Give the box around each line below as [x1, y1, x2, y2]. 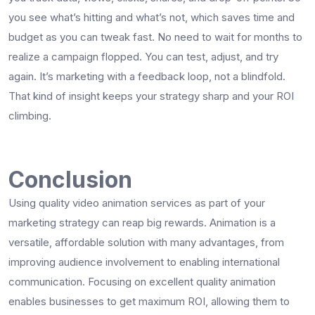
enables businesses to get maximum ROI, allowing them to [8, 294, 290, 308]
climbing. [8, 108, 51, 122]
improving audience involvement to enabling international [8, 255, 280, 269]
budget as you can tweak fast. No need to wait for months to [8, 30, 302, 44]
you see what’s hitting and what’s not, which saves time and [8, 10, 295, 24]
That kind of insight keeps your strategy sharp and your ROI [8, 89, 294, 103]
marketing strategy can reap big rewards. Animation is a [8, 215, 276, 229]
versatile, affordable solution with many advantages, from [8, 235, 284, 249]
